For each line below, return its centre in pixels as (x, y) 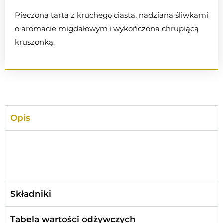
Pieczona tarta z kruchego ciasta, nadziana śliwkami (111, 15)
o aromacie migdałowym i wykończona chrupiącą (107, 29)
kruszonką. (35, 42)
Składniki (31, 194)
